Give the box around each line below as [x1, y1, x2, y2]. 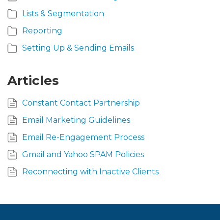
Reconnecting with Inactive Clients [22, 166, 159, 176]
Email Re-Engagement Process [22, 132, 144, 142]
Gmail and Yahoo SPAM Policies [22, 149, 144, 159]
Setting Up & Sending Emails [22, 43, 134, 53]
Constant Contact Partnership [22, 98, 140, 108]
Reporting [22, 26, 62, 35]
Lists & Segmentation [22, 8, 104, 18]
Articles [7, 72, 59, 88]
